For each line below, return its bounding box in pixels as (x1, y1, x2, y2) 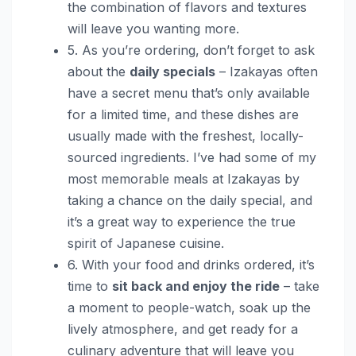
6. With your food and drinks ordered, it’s (68, 256, 315, 273)
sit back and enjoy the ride (112, 277, 280, 294)
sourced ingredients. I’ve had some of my (68, 149, 316, 165)
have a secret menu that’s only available (68, 84, 310, 101)
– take (280, 277, 319, 294)
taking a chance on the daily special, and (68, 192, 312, 208)
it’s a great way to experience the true (68, 213, 296, 230)
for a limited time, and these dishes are (68, 106, 299, 122)
